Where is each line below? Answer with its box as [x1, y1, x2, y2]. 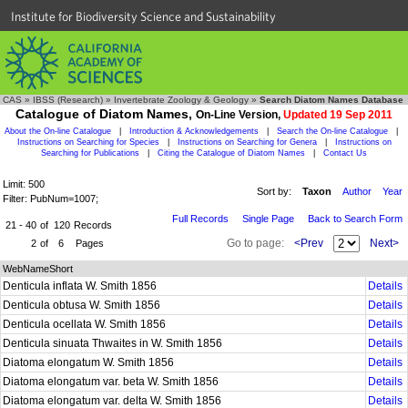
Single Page [242, 213, 294, 224]
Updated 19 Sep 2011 [283, 108, 393, 121]
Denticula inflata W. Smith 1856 [3, 280, 159, 292]
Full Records [172, 213, 229, 224]
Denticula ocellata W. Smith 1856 [3, 318, 168, 331]
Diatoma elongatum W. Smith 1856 [3, 356, 177, 369]
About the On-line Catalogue [5, 127, 111, 136]
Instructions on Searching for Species [16, 138, 159, 147]
